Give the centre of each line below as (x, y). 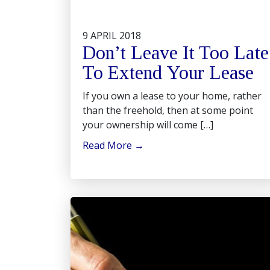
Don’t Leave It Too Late (176, 52)
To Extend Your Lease (168, 72)
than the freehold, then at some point (168, 110)
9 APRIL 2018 (112, 36)
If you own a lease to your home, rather (172, 96)
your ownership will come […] (148, 125)
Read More (108, 145)
